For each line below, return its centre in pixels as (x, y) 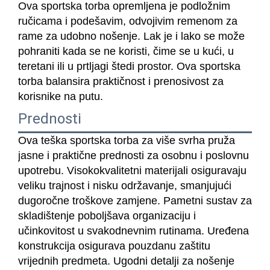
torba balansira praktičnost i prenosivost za (121, 81)
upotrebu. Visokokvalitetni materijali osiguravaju (132, 170)
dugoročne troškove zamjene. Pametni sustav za (135, 200)
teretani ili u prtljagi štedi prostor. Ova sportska (129, 66)
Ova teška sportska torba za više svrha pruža (127, 140)
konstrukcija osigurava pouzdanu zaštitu (114, 246)
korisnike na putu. (61, 96)
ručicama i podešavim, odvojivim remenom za (128, 21)
